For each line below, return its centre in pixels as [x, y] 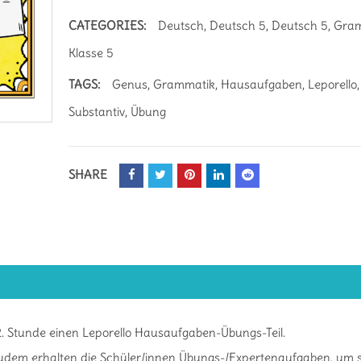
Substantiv [97, 112]
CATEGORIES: [108, 25]
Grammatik [185, 84]
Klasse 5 [91, 53]
